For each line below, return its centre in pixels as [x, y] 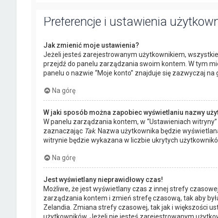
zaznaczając [64, 131]
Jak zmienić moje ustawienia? [91, 45]
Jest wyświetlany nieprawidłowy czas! [103, 179]
